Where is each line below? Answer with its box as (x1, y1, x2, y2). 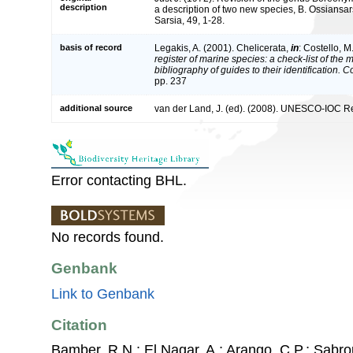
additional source (60, 102, 132, 113)
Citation (51, 316, 107, 333)
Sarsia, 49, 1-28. (154, 14, 225, 26)
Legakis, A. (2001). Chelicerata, (154, 42, 291, 54)
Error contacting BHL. (51, 172, 187, 188)
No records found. (51, 229, 164, 245)
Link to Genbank (51, 285, 154, 302)
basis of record (60, 42, 122, 52)
